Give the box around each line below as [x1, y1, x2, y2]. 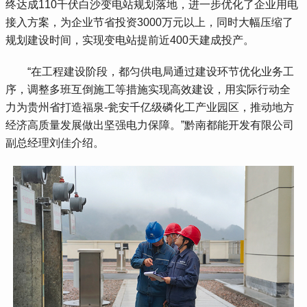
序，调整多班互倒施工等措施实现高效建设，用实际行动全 [5, 83, 291, 95]
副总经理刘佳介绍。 [5, 136, 105, 149]
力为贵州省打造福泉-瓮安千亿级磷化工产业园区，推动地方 [5, 101, 295, 113]
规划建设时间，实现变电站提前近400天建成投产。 [5, 34, 255, 46]
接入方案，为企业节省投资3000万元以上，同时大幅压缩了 [5, 16, 294, 28]
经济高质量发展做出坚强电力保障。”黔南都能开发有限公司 [5, 119, 295, 131]
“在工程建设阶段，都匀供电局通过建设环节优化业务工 [5, 65, 295, 77]
